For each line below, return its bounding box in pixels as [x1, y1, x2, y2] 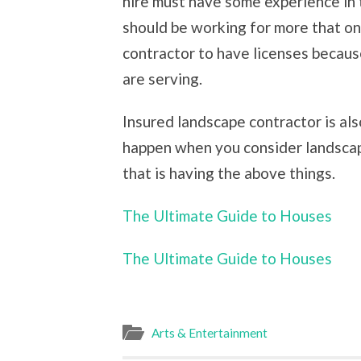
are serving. [122, 69, 202, 89]
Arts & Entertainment [151, 326, 268, 341]
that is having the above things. [122, 164, 335, 182]
